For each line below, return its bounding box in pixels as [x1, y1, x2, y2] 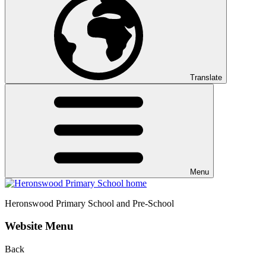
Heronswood [5, 198, 53, 208]
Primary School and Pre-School [56, 198, 174, 208]
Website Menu [5, 220, 74, 233]
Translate [190, 72, 222, 82]
